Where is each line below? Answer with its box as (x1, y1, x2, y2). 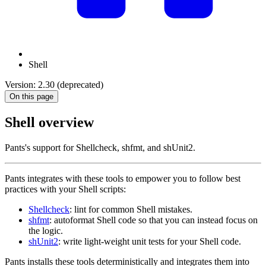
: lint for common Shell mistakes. (69, 204, 192, 215)
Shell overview (5, 115, 94, 131)
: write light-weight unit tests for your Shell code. (58, 236, 241, 247)
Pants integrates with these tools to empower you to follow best (5, 173, 240, 184)
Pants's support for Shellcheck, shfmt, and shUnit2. (5, 142, 195, 153)
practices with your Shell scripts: (5, 184, 126, 195)
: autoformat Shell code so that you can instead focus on (49, 215, 258, 226)
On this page (9, 92, 53, 102)
